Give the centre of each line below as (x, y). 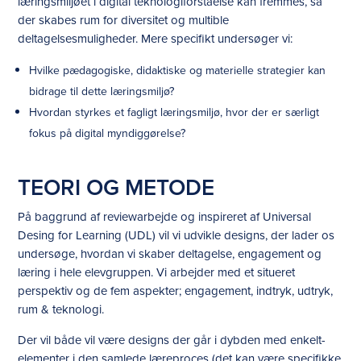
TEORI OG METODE (116, 187)
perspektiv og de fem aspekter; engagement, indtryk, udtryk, (176, 291)
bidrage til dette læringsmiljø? (102, 91)
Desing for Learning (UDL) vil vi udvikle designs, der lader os (176, 235)
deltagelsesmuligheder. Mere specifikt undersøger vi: (156, 39)
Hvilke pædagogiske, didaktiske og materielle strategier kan (178, 71)
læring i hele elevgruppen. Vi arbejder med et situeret (157, 272)
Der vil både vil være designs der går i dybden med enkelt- (172, 340)
